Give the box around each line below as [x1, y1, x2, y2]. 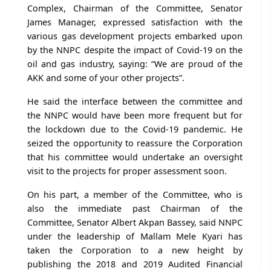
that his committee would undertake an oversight [27, 151, 243, 163]
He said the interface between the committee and [27, 95, 243, 107]
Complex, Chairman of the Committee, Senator [27, 2, 243, 14]
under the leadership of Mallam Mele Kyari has [27, 230, 243, 242]
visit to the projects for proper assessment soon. [27, 165, 227, 177]
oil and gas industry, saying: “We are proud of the [27, 57, 243, 70]
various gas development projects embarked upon [27, 30, 243, 42]
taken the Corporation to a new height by [27, 244, 243, 256]
